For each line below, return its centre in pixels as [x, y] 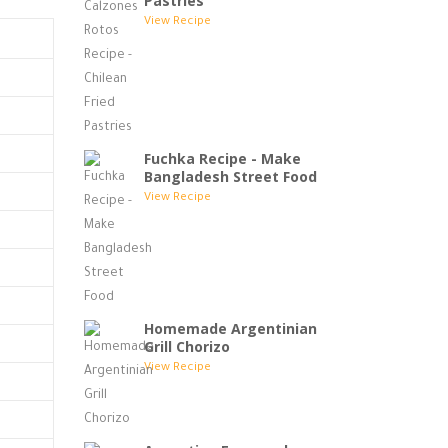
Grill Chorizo [186, 346]
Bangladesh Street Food [230, 176]
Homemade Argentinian [230, 328]
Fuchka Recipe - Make [222, 158]
